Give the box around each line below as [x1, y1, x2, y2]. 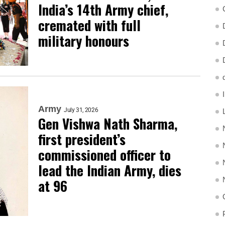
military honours [38, 30, 129, 51]
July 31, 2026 [64, 106, 98, 114]
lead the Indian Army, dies [38, 160, 181, 181]
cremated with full [38, 15, 141, 35]
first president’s [38, 129, 126, 150]
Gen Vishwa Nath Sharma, [38, 114, 177, 134]
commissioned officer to [38, 145, 171, 165]
